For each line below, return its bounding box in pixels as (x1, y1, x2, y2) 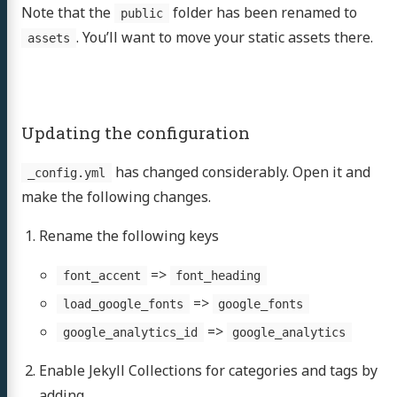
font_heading (175, 269, 261, 283)
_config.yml (27, 166, 105, 180)
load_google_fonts (62, 297, 183, 311)
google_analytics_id (62, 325, 198, 339)
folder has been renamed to (168, 3, 357, 22)
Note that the (21, 3, 114, 22)
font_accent (62, 269, 141, 283)
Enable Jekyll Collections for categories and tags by (39, 361, 378, 380)
